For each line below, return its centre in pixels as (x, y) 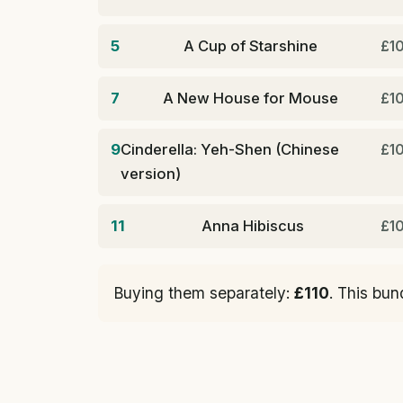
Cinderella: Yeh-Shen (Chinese (230, 150)
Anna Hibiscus (253, 226)
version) (151, 174)
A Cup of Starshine (250, 46)
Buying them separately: (204, 292)
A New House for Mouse (250, 98)
